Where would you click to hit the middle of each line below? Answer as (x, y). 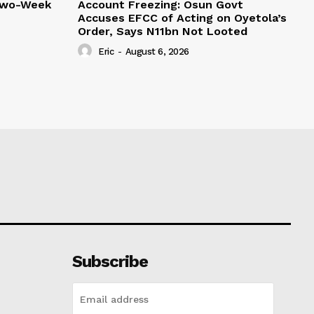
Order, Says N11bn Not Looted (162, 31)
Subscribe (110, 261)
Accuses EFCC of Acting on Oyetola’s (182, 18)
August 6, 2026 (157, 52)
